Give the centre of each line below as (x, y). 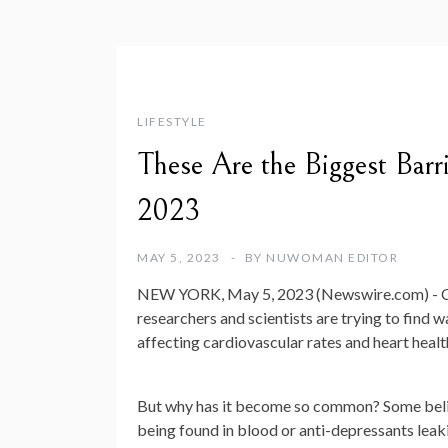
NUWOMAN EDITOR (332, 257)
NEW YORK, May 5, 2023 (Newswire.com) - (289, 293)
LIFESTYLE (172, 121)
